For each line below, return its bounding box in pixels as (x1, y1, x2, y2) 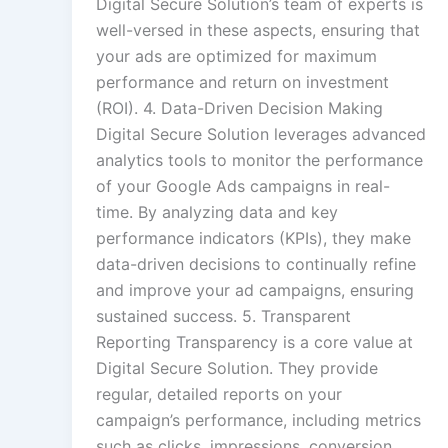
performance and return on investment (96, 72, 389, 93)
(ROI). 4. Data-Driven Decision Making (96, 98, 383, 119)
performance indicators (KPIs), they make (96, 228, 411, 249)
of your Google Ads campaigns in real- (96, 176, 390, 197)
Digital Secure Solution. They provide (96, 358, 378, 379)
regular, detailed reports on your (96, 384, 342, 405)
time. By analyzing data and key (96, 202, 338, 223)
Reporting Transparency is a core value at (96, 332, 413, 353)
